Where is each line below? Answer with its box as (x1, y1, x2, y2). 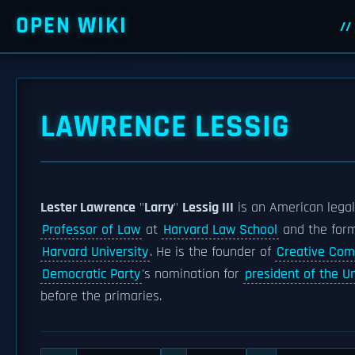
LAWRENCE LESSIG (40, 107, 290, 147)
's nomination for (142, 265, 243, 283)
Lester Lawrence (40, 199, 136, 216)
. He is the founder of (150, 243, 275, 261)
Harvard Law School (163, 221, 277, 239)
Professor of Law (42, 221, 140, 239)
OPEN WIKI (16, 11, 128, 40)
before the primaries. (40, 288, 162, 305)
